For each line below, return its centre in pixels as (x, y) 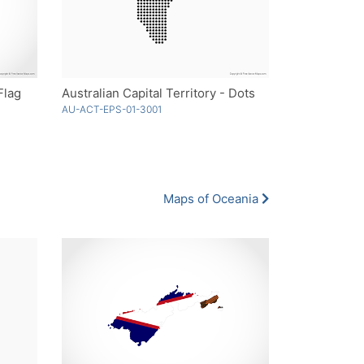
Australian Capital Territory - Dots (158, 93)
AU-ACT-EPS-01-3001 (112, 109)
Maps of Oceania (212, 198)
